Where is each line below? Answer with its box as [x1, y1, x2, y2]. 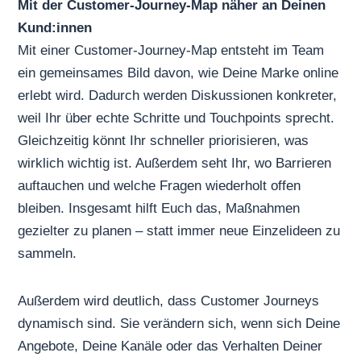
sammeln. [18, 245, 77, 261]
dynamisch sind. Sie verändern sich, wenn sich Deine [18, 316, 341, 332]
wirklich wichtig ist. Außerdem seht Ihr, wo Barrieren [18, 155, 332, 171]
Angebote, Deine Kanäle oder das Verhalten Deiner [18, 338, 323, 355]
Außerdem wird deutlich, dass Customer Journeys [18, 293, 320, 309]
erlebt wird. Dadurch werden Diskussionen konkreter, [18, 87, 338, 103]
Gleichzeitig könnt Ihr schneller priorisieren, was [18, 132, 309, 148]
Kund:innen [18, 19, 93, 35]
